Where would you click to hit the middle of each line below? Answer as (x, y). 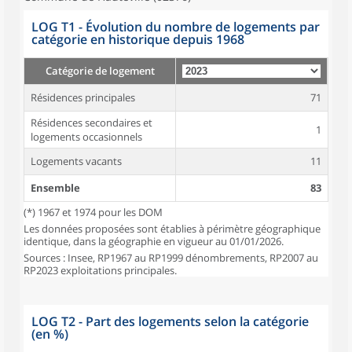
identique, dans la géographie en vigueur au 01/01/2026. (154, 241)
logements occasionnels (86, 137)
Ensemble (55, 188)
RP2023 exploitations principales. (100, 270)
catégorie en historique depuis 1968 (138, 39)
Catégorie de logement (100, 71)
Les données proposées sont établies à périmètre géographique (172, 229)
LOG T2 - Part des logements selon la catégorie (170, 321)
